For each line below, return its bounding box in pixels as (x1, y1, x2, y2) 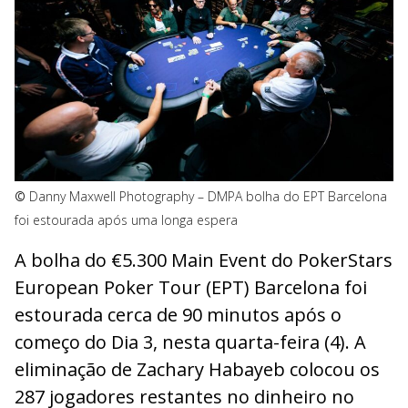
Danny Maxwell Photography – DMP (29, 187, 235, 205)
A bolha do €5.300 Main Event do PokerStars (15, 248, 393, 273)
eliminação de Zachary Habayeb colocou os (15, 357, 380, 382)
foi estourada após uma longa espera (15, 210, 238, 229)
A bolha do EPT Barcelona (235, 187, 387, 205)
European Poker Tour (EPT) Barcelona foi (15, 275, 367, 301)
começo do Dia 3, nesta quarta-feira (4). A (15, 330, 366, 355)
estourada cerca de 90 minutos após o (15, 302, 342, 328)
